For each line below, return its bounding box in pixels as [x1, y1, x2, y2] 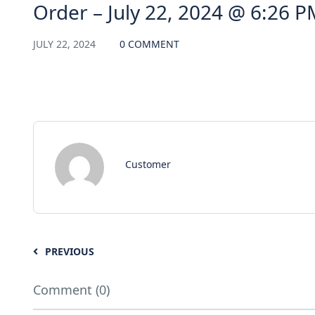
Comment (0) [33, 281, 110, 298]
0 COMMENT [120, 37, 179, 51]
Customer [125, 157, 171, 171]
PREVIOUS [45, 244, 94, 258]
